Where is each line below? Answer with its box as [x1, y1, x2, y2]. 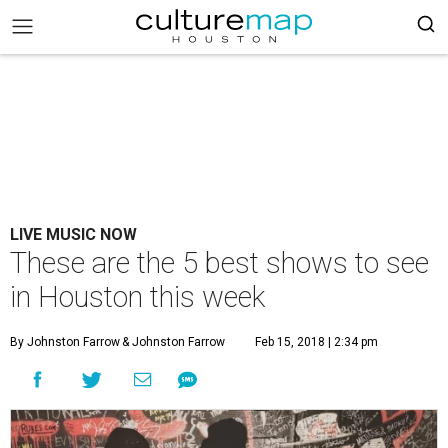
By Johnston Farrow [10, 335, 120, 349]
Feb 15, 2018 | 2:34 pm [255, 335, 378, 349]
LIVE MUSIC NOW [10, 225, 137, 244]
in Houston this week [10, 280, 265, 314]
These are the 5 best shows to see [10, 246, 429, 280]
